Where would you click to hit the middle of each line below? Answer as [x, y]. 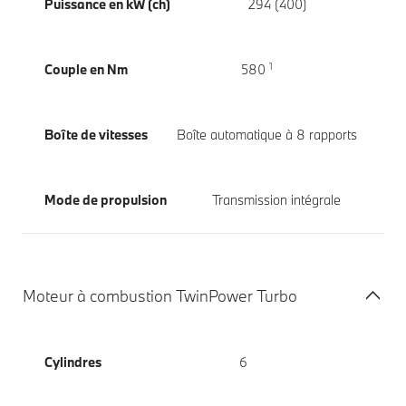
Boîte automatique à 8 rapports [266, 135]
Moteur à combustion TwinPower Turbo [160, 296]
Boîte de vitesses [96, 135]
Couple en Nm [86, 70]
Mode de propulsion [106, 200]
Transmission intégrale [276, 200]
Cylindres [73, 362]
